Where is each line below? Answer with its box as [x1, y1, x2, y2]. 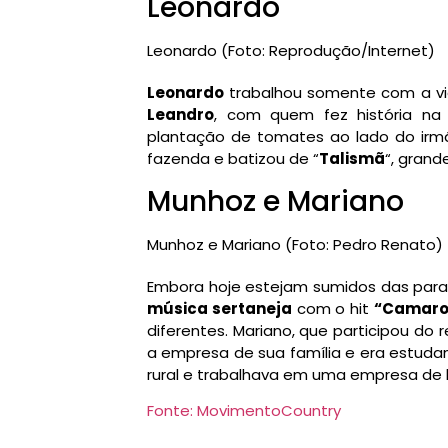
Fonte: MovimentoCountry [147, 400, 341, 422]
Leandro [147, 104, 214, 126]
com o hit [291, 297, 374, 319]
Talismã [319, 148, 385, 170]
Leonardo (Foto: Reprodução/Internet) [147, 40, 435, 62]
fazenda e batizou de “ [147, 148, 319, 170]
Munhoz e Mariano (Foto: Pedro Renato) [147, 233, 443, 255]
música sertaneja [147, 297, 292, 319]
